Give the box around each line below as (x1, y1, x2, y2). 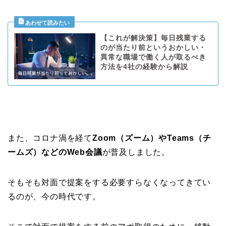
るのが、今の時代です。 (8, 192, 101, 201)
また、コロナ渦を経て (8, 133, 93, 142)
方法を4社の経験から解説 (100, 63, 188, 71)
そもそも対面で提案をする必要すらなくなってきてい (8, 178, 211, 187)
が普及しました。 (102, 147, 171, 156)
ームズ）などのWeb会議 (8, 147, 102, 156)
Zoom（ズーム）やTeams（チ (92, 133, 211, 142)
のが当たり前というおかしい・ (100, 44, 206, 52)
